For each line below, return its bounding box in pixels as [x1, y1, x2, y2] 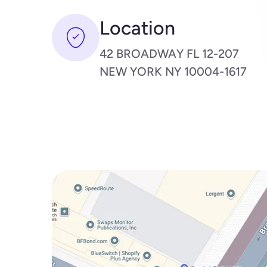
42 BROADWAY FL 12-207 [100, 46, 239, 61]
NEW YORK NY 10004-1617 [100, 64, 247, 79]
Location [100, 17, 175, 40]
